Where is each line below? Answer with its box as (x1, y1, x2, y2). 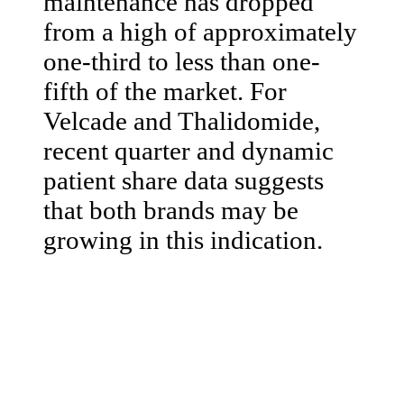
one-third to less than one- (43, 46, 320, 76)
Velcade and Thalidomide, (43, 106, 320, 135)
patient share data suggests (43, 165, 324, 195)
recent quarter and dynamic (43, 135, 334, 165)
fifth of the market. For (43, 76, 287, 106)
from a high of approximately (43, 16, 357, 46)
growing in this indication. (43, 225, 323, 254)
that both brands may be (43, 195, 298, 225)
